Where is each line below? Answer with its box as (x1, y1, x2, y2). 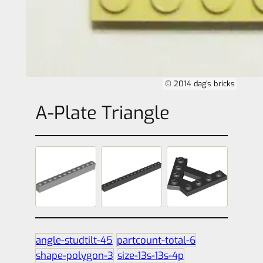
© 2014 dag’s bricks (164, 78, 235, 89)
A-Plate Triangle (35, 100, 170, 125)
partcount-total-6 (116, 234, 195, 247)
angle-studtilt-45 (35, 234, 113, 247)
